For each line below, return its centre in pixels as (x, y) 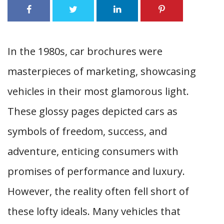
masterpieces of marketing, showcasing (102, 71)
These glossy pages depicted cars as (92, 111)
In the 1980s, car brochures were (85, 51)
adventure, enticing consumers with (93, 151)
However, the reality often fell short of (98, 191)
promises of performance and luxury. (96, 171)
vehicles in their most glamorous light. (98, 91)
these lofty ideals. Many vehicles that (94, 211)
